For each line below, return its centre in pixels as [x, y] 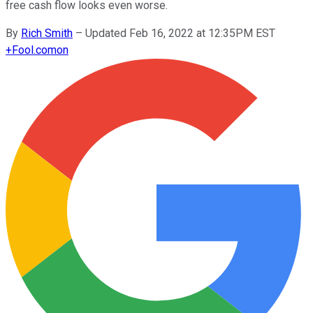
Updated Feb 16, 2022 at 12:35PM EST [180, 33]
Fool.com [34, 50]
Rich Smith [47, 33]
